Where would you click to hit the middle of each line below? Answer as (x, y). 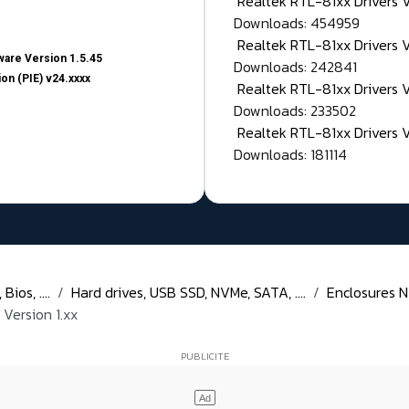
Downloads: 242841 (295, 67)
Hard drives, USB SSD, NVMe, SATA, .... (189, 293)
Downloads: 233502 (295, 111)
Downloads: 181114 (290, 155)
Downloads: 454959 (297, 23)
